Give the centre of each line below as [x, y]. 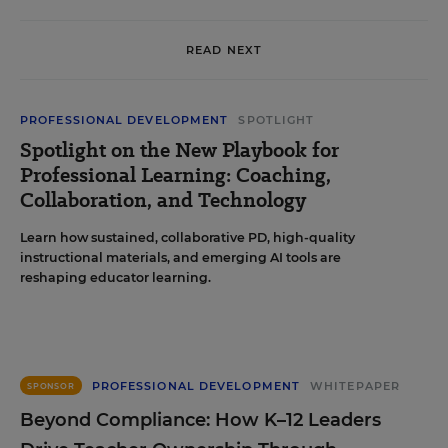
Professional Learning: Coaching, [175, 175]
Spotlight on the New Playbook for [179, 150]
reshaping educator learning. [115, 277]
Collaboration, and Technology [163, 200]
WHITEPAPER [355, 386]
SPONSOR [51, 386]
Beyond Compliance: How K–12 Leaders [200, 420]
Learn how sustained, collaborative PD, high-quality [187, 237]
